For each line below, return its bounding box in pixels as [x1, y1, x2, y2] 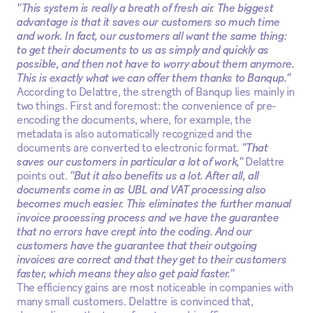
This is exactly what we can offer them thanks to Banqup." [17, 72, 291, 84]
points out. [17, 170, 71, 182]
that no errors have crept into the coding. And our [17, 226, 253, 238]
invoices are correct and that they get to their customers [17, 254, 287, 265]
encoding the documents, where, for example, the [17, 114, 252, 126]
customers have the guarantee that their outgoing [17, 240, 257, 252]
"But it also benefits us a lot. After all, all [70, 170, 259, 182]
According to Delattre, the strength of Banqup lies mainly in [17, 86, 296, 98]
